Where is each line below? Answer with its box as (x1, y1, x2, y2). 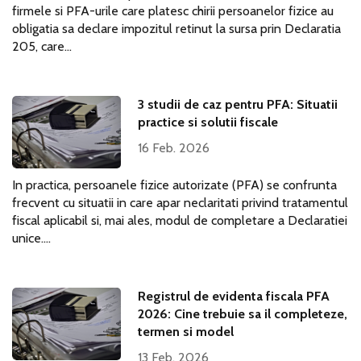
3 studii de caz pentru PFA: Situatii (138, 97, 338, 112)
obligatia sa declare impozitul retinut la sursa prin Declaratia (12, 21, 341, 36)
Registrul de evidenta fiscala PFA (138, 288, 330, 304)
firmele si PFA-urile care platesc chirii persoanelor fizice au (12, 3, 334, 19)
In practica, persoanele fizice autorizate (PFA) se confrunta (12, 177, 337, 193)
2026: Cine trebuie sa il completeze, (138, 306, 348, 322)
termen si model (138, 324, 234, 339)
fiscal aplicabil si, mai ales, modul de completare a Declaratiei (12, 213, 347, 228)
